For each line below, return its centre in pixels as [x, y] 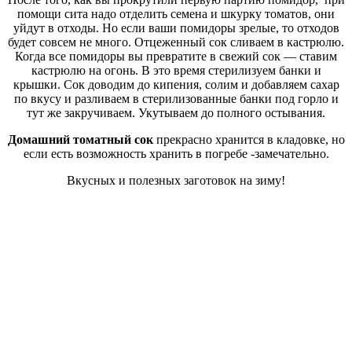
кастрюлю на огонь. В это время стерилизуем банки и [176, 70]
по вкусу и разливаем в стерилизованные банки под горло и [176, 98]
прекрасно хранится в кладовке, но [249, 139]
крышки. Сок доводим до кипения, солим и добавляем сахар [176, 84]
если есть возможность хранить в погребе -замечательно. [176, 153]
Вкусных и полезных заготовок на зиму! [176, 180]
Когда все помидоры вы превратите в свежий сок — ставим [176, 56]
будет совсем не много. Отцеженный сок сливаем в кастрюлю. [176, 42]
